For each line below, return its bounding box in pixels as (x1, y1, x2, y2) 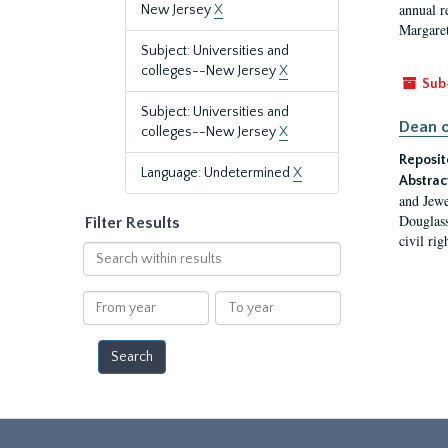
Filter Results (85, 214, 180, 232)
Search (81, 243, 126, 259)
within (81, 263, 123, 279)
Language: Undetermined (141, 165, 293, 181)
